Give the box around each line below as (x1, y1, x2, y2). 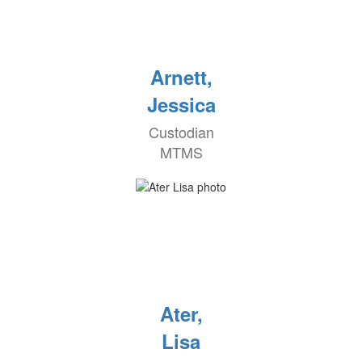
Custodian (148, 121, 214, 143)
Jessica (146, 90, 216, 119)
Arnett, (149, 63, 213, 91)
